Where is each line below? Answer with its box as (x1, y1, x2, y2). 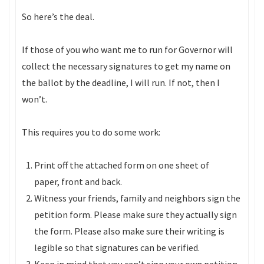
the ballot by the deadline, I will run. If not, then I (22, 77, 220, 88)
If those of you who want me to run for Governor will (22, 44, 233, 55)
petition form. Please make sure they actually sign (34, 209, 237, 220)
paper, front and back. (34, 176, 122, 187)
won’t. (22, 93, 47, 105)
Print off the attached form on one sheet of (34, 159, 209, 171)
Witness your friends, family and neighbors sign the (34, 192, 240, 204)
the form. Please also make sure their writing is (34, 225, 225, 237)
